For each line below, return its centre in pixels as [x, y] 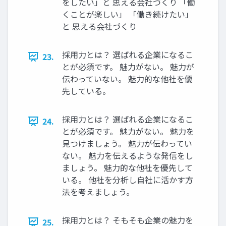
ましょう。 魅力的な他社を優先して [127, 168]
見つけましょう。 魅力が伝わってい [127, 144]
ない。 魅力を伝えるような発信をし [128, 156]
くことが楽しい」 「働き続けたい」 [128, 14]
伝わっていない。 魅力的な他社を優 [127, 79]
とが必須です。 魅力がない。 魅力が [128, 67]
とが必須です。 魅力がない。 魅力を [128, 131]
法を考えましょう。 [98, 192]
